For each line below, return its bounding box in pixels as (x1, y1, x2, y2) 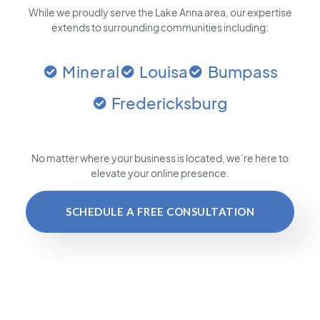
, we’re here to (222, 151, 289, 165)
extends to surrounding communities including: (51, 21, 269, 34)
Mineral (62, 61, 120, 82)
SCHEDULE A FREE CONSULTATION (66, 205, 254, 219)
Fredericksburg (111, 93, 229, 114)
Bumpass (207, 61, 278, 82)
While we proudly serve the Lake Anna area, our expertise (28, 6, 292, 19)
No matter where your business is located (31, 151, 222, 165)
